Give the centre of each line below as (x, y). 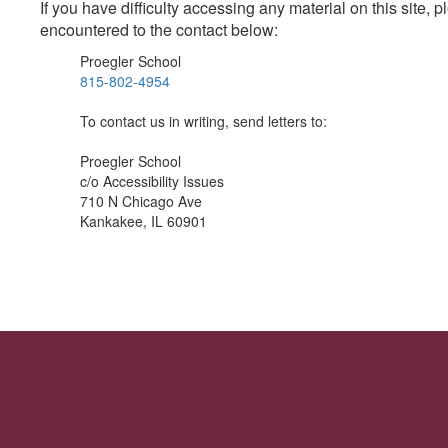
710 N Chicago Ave (141, 201)
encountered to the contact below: (159, 29)
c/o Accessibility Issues (152, 181)
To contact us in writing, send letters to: (203, 121)
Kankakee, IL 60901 (143, 221)
